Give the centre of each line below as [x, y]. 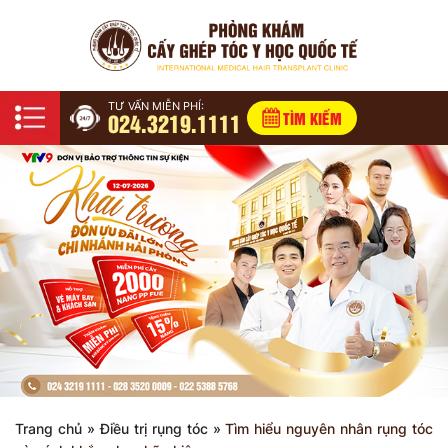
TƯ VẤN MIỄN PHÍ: [156, 107]
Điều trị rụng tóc [153, 429]
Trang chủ [48, 429]
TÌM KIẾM [313, 118]
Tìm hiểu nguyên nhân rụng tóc [329, 429]
